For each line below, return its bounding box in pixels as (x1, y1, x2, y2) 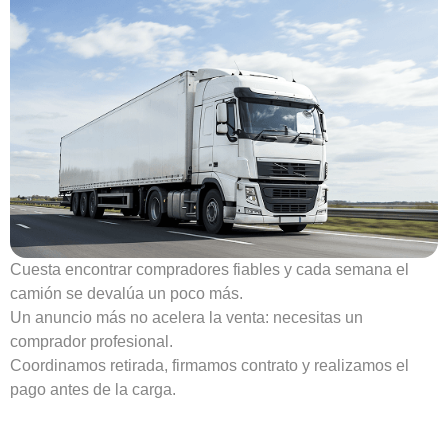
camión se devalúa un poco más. (10, 284, 243, 302)
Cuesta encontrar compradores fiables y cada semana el (10, 260, 409, 278)
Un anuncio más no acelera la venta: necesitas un (10, 308, 363, 326)
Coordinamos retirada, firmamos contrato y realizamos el (10, 356, 409, 374)
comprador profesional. (10, 332, 173, 350)
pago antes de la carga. (10, 380, 176, 398)
